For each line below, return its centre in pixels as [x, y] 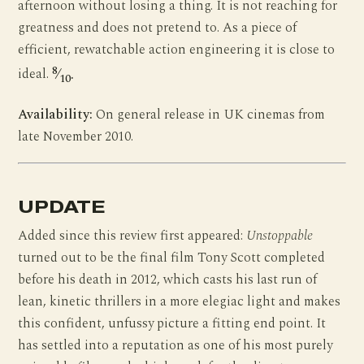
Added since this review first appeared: [132, 236]
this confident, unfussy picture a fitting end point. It [172, 323]
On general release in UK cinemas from [209, 115]
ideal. [35, 75]
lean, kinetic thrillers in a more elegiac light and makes [180, 301]
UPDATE [62, 206]
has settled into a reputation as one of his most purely [175, 345]
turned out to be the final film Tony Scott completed [172, 258]
